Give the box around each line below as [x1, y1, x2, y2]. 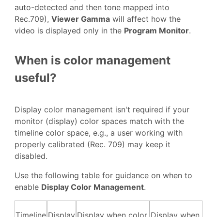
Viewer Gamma [51, 14, 110, 24]
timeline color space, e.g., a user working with [15, 128, 183, 138]
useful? [15, 70, 57, 85]
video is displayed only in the [15, 25, 124, 35]
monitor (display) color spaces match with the [15, 116, 184, 126]
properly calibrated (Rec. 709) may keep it [15, 139, 170, 150]
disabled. [15, 151, 47, 161]
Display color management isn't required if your [15, 105, 189, 115]
